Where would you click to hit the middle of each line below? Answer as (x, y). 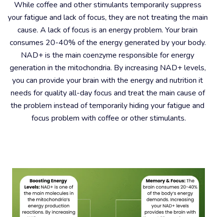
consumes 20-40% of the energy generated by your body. (108, 43)
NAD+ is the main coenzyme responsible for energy (108, 55)
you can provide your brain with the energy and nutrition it (108, 80)
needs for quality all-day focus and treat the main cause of (108, 93)
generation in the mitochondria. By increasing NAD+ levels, (108, 68)
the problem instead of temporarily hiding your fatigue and (108, 106)
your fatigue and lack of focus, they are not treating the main (108, 17)
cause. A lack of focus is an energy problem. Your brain (108, 30)
